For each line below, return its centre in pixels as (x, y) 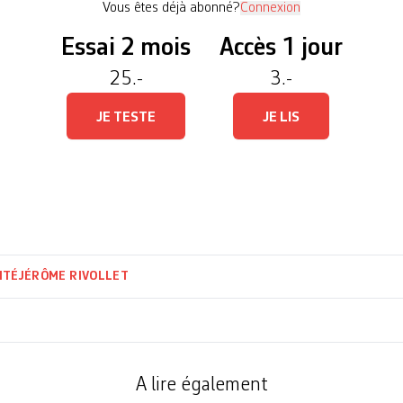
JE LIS (281, 118)
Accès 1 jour (281, 49)
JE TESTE (125, 118)
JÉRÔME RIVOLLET (73, 276)
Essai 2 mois (125, 49)
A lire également (201, 385)
